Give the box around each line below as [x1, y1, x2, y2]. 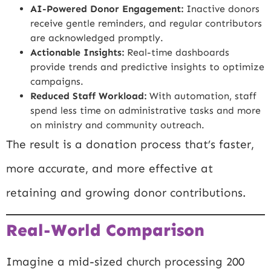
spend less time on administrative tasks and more [30, 105, 261, 117]
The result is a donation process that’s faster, [6, 137, 254, 152]
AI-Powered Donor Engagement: [30, 3, 183, 15]
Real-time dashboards [124, 47, 229, 59]
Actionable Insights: [30, 47, 124, 59]
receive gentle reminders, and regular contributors [30, 18, 262, 30]
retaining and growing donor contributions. [6, 186, 246, 200]
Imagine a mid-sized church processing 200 [6, 254, 244, 269]
